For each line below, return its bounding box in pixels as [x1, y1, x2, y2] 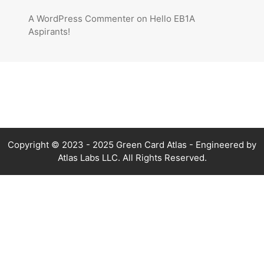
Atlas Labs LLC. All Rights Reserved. [57, 151, 207, 163]
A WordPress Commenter [28, 12, 134, 24]
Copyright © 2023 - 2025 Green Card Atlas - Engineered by [8, 138, 256, 150]
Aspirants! [28, 25, 70, 37]
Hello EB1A [150, 12, 195, 24]
